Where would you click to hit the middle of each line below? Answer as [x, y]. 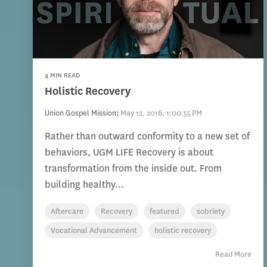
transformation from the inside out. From [133, 169]
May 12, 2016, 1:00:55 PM [161, 113]
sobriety [211, 212]
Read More [234, 254]
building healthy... [84, 185]
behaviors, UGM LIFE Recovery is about [129, 153]
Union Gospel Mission [80, 113]
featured [164, 212]
